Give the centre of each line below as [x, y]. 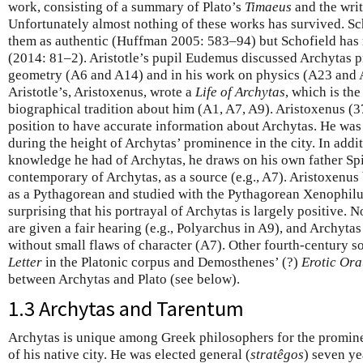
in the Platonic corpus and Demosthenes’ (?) [172, 262]
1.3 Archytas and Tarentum [126, 308]
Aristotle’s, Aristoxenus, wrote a [102, 92]
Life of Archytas [240, 92]
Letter [25, 262]
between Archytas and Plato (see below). [124, 279]
